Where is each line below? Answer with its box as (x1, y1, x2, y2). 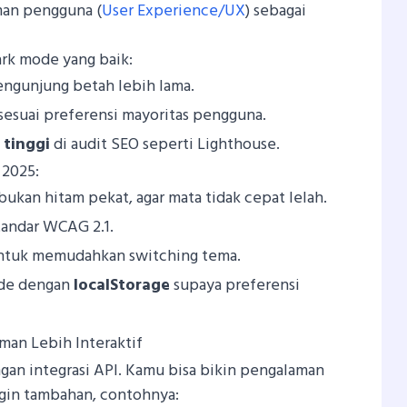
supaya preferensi (170, 272, 301, 299)
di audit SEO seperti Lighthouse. (50, 131, 281, 158)
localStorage (74, 272, 171, 299)
